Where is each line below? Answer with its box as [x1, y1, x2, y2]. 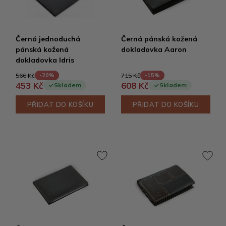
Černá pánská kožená [121, 34, 197, 43]
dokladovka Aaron [121, 45, 187, 54]
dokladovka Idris [16, 55, 74, 65]
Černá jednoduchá [16, 34, 80, 43]
